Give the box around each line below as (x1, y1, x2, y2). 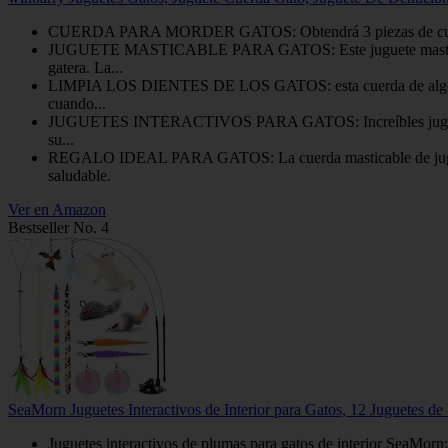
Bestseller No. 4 (8, 218, 109, 236)
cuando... (48, 94, 106, 112)
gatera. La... (48, 58, 123, 76)
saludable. (48, 166, 111, 184)
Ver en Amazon (8, 200, 106, 218)
